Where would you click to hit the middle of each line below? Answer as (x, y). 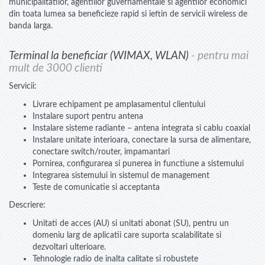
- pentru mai (220, 56)
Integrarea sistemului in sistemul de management (121, 175)
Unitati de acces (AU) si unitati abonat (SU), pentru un (131, 223)
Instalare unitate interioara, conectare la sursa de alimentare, (142, 140)
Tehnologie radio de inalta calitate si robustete (115, 258)
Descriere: (27, 205)
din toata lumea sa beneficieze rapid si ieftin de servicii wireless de (128, 14)
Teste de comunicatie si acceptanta (96, 187)
